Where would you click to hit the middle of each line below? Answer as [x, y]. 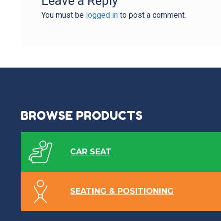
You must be [63, 15]
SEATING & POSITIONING [122, 191]
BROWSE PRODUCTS [81, 115]
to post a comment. [152, 15]
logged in [102, 15]
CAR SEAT [91, 151]
